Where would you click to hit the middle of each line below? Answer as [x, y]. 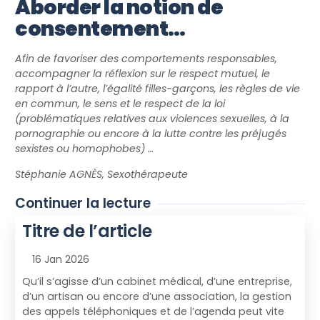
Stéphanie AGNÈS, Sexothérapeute [102, 174]
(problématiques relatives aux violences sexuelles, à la [152, 119]
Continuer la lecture [83, 204]
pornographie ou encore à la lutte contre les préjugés [151, 134]
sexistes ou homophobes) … [85, 149]
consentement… [100, 29]
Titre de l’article [87, 231]
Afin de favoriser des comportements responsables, [146, 59]
